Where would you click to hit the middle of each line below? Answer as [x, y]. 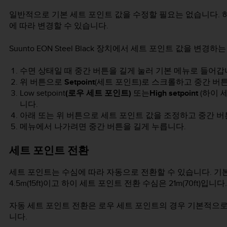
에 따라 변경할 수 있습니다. [59, 26]
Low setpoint [42, 93]
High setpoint [174, 93]
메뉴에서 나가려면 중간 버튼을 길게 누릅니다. [103, 126]
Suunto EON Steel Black [52, 48]
